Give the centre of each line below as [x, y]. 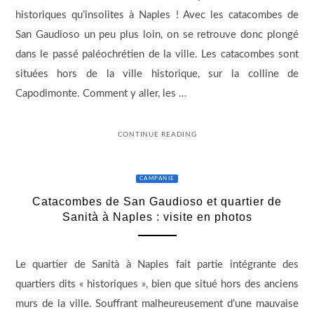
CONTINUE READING [157, 135]
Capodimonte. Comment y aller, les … [101, 93]
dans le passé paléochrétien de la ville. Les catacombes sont [157, 54]
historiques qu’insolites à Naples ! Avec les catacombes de [157, 15]
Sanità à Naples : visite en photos [157, 217]
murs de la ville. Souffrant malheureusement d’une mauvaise [157, 303]
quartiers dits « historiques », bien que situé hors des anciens [157, 284]
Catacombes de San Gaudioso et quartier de [157, 202]
